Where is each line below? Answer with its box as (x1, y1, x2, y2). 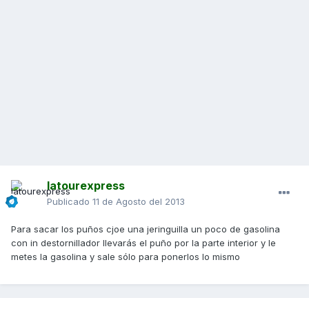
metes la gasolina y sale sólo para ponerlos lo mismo (11, 251, 240, 263)
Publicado (47, 196, 92, 208)
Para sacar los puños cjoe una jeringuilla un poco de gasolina (11, 223, 280, 235)
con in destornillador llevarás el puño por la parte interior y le (11, 237, 276, 249)
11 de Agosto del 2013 (92, 196, 185, 208)
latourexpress (47, 179, 125, 193)
